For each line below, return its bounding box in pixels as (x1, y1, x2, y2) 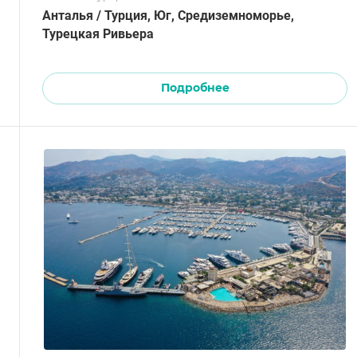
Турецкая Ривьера (42, 25, 154, 41)
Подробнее (160, 80, 229, 95)
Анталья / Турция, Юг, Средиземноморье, (42, 7, 294, 23)
